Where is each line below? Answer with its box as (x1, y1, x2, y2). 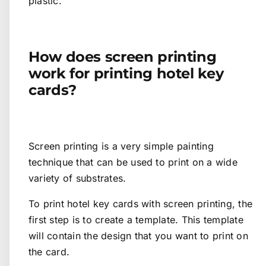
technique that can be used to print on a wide (28, 156, 237, 169)
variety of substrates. (28, 172, 126, 185)
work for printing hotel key (28, 65, 224, 83)
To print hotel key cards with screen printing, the (28, 198, 252, 210)
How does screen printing (28, 48, 217, 66)
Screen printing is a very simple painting (28, 140, 214, 153)
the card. (28, 246, 70, 258)
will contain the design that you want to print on (28, 230, 248, 242)
